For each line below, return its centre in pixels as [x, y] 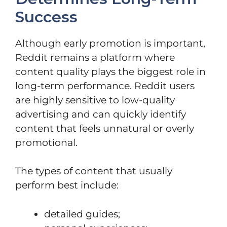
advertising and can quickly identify [101, 114]
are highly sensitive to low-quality [95, 100]
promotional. [46, 142]
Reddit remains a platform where [95, 57]
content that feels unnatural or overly [105, 128]
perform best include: [67, 185]
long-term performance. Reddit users [105, 86]
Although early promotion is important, [110, 43]
